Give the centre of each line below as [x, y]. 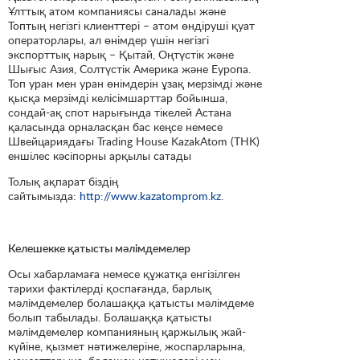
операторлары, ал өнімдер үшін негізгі [108, 40]
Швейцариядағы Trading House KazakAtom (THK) [134, 141]
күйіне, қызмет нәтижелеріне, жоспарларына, [127, 346]
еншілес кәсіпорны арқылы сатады [100, 156]
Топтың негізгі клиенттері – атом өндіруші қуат [131, 26]
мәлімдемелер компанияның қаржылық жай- [127, 331]
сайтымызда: [44, 196]
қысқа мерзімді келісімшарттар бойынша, [118, 98]
